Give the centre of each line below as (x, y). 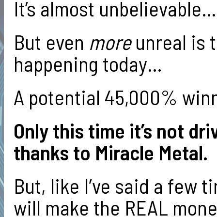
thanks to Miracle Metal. (110, 152)
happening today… (88, 63)
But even (51, 41)
